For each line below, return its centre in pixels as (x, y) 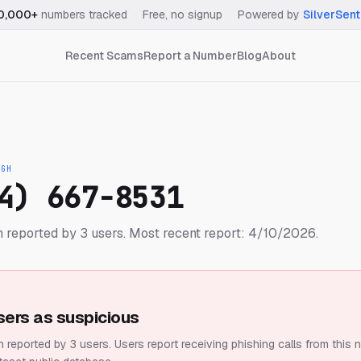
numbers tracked (83, 15)
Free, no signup (183, 15)
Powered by (269, 15)
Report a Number (190, 56)
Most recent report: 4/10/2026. (222, 233)
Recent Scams (104, 56)
